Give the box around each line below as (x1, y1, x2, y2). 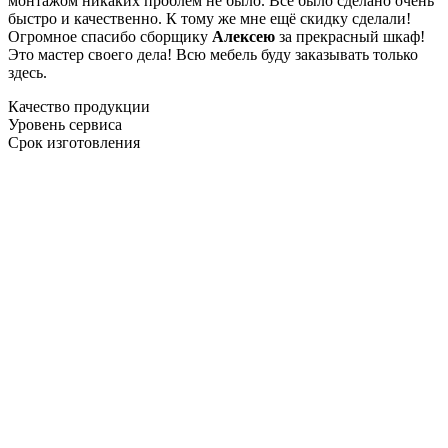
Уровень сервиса (8, 115, 122, 133)
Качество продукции (8, 97, 150, 115)
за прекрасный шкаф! (275, 27, 425, 45)
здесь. (8, 63, 47, 81)
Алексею (212, 27, 275, 45)
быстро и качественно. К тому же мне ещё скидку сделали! (8, 9, 411, 27)
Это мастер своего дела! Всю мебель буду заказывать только (8, 45, 418, 63)
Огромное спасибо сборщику (8, 27, 212, 45)
